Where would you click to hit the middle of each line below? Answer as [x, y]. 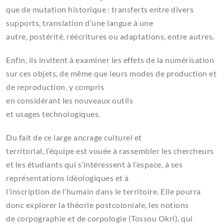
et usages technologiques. [55, 114]
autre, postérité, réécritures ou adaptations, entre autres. [111, 36]
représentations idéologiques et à [67, 178]
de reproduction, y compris [55, 87]
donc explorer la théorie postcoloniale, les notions [97, 205]
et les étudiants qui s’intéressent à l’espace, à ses [94, 164]
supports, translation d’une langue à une [79, 23]
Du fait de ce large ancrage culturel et [74, 137]
